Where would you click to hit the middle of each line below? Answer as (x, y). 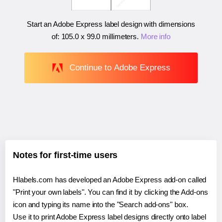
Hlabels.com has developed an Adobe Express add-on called (110, 179)
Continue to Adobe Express (120, 67)
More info (156, 37)
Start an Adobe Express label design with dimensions (111, 24)
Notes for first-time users (65, 155)
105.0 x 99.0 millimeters (99, 37)
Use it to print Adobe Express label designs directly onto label (110, 217)
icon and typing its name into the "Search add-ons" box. (101, 204)
